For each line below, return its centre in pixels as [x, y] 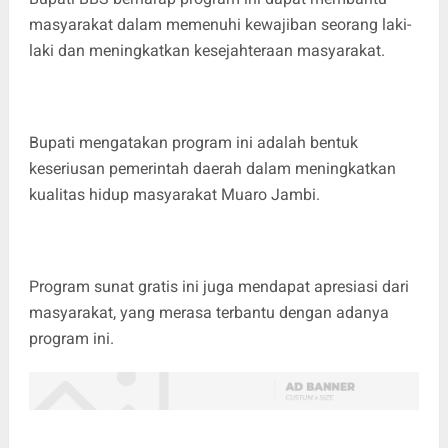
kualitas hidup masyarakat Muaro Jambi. [176, 194]
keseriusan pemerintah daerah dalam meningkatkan [212, 168]
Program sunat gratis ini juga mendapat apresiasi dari [218, 286]
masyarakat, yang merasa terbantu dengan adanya [208, 312]
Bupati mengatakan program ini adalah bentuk [193, 142]
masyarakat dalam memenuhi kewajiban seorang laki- [219, 24]
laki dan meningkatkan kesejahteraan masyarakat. [206, 50]
